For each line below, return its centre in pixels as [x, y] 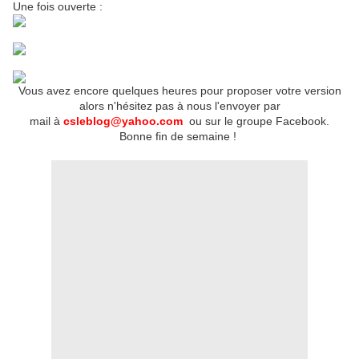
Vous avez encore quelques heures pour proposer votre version [179, 91]
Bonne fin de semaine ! [179, 137]
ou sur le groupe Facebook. [258, 121]
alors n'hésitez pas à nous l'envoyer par [179, 106]
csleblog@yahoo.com [123, 121]
